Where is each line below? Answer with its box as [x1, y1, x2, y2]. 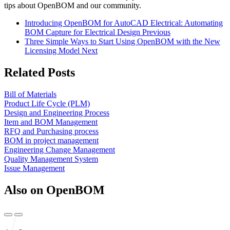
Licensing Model [25, 46, 80, 55]
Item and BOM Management [4, 118, 98, 127]
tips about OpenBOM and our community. [4, 1, 141, 10]
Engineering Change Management [4, 145, 115, 155]
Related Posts [4, 66, 75, 80]
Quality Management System [4, 155, 98, 164]
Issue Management [4, 164, 65, 173]
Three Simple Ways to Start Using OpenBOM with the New [25, 37, 220, 46]
